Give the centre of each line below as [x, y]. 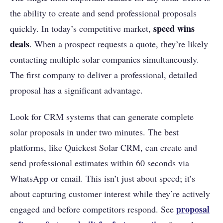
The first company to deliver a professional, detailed [104, 75]
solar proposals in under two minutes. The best [94, 132]
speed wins [174, 29]
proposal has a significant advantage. [76, 90]
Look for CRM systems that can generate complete [102, 117]
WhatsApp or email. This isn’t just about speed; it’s [103, 178]
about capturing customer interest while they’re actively [110, 194]
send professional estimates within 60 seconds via [100, 163]
